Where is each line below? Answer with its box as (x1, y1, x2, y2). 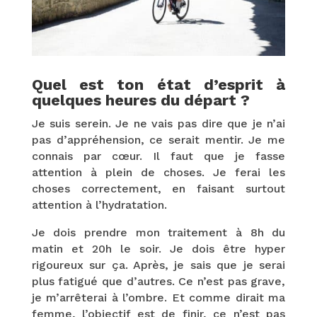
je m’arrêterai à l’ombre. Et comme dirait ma (31, 290, 286, 304)
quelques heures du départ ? (31, 91, 250, 109)
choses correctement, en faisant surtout (31, 181, 286, 195)
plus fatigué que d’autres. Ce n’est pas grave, (31, 274, 286, 288)
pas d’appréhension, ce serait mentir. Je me (31, 132, 286, 146)
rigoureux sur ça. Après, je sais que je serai (31, 258, 286, 272)
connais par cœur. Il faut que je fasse (31, 149, 286, 163)
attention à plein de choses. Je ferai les (31, 165, 286, 179)
